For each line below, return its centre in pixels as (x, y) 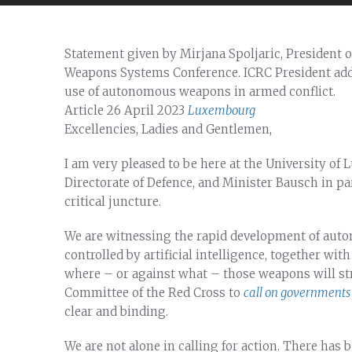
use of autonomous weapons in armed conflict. (200, 92)
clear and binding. (116, 312)
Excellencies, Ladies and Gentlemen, (168, 129)
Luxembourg (222, 110)
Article (84, 110)
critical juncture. (113, 202)
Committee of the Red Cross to (154, 293)
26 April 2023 (146, 110)
